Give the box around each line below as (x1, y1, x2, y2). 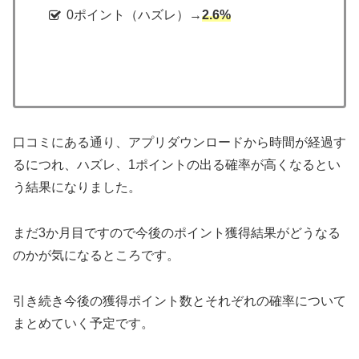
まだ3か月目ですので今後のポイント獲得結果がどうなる (13, 225, 341, 240)
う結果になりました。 (13, 180, 141, 195)
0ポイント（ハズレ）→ (67, 8, 203, 22)
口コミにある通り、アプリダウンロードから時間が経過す (13, 135, 346, 150)
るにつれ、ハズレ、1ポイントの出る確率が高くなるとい (13, 158, 341, 172)
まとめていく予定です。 (13, 316, 154, 330)
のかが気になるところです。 (13, 248, 179, 262)
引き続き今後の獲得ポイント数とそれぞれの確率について (13, 293, 346, 308)
